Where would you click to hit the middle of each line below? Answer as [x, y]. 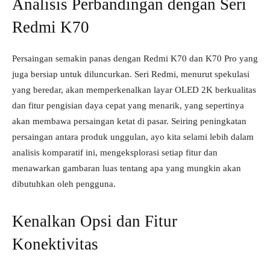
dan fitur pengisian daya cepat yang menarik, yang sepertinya [128, 105]
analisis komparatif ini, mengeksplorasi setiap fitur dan [115, 152]
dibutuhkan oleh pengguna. [64, 184]
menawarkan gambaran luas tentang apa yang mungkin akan [127, 168]
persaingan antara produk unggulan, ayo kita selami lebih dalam [133, 137]
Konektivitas [55, 244]
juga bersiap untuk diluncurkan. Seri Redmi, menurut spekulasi [131, 74]
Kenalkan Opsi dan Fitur [95, 221]
